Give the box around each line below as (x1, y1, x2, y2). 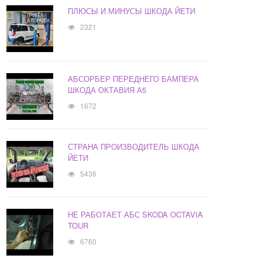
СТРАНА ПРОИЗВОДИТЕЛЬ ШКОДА (68, 141, 200, 153)
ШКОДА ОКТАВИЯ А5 (68, 84, 147, 96)
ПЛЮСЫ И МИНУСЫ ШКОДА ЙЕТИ (68, 5, 196, 17)
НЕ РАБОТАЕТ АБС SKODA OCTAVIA (68, 209, 204, 220)
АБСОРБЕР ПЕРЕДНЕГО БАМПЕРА (68, 73, 199, 85)
